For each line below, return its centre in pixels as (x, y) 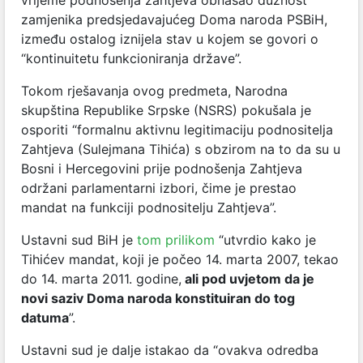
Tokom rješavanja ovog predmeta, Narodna (154, 90)
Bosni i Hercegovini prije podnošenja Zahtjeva (162, 168)
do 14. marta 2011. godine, (101, 278)
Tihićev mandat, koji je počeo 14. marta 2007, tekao (180, 259)
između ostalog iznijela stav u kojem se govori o (170, 38)
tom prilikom (178, 239)
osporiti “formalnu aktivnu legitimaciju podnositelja (177, 129)
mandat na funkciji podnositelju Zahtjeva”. (149, 207)
